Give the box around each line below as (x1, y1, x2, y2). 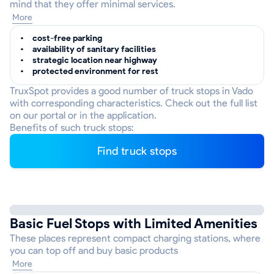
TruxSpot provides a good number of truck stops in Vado (10, 85, 253, 97)
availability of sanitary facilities (32, 44, 156, 54)
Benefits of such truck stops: (10, 122, 134, 133)
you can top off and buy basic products (10, 245, 178, 256)
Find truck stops (103, 144, 177, 158)
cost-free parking (32, 33, 102, 43)
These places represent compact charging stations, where (10, 232, 261, 244)
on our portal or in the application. (10, 109, 157, 121)
